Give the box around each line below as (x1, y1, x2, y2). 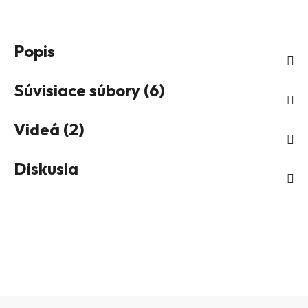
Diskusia (14, 158, 78, 179)
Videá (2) (14, 119, 85, 140)
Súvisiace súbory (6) (14, 80, 165, 101)
